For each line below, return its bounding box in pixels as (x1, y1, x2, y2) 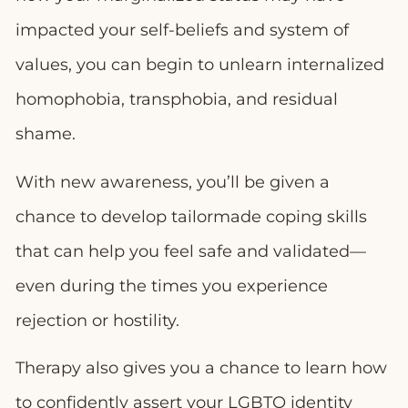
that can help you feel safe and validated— (15, 240, 366, 261)
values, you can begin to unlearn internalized (15, 55, 384, 76)
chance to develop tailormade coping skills (15, 206, 367, 227)
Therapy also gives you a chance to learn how (15, 358, 387, 379)
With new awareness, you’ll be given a (15, 171, 330, 192)
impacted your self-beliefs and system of (15, 20, 349, 41)
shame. (15, 124, 80, 145)
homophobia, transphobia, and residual (15, 89, 338, 110)
